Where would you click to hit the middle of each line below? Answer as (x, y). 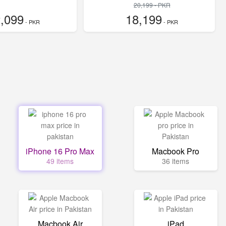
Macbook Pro (176, 151)
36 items (176, 161)
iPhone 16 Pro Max (60, 151)
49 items (60, 161)
